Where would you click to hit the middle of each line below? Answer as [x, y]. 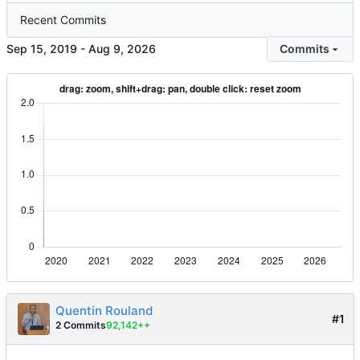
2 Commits [81, 325]
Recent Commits [63, 20]
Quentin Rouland [104, 311]
